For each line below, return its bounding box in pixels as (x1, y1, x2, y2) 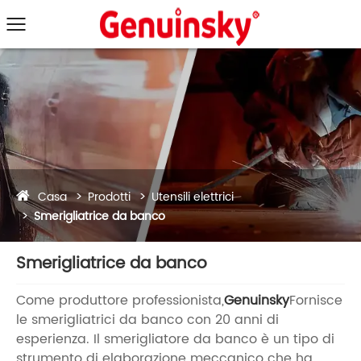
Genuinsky (224, 289, 289, 311)
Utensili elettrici (151, 188, 234, 206)
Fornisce (289, 289, 342, 311)
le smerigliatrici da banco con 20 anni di (16, 309, 279, 330)
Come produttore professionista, (16, 289, 224, 311)
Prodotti (88, 188, 131, 206)
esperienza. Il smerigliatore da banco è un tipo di (16, 328, 334, 350)
